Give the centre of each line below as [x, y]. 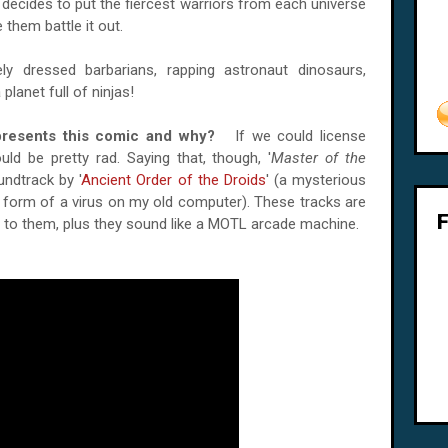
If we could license [300, 136]
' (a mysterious [315, 180]
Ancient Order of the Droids [173, 180]
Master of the [319, 158]
